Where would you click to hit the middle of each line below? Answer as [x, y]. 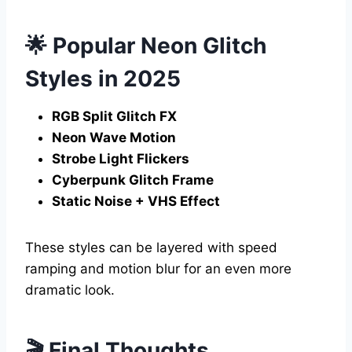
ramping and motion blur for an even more [158, 268]
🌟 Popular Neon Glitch [146, 45]
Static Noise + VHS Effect [136, 201]
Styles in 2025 [103, 78]
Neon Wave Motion [114, 137]
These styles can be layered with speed [151, 247]
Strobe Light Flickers [121, 158]
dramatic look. [70, 290]
